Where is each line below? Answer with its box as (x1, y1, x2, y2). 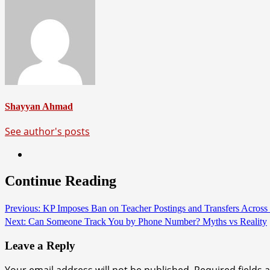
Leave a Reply (5, 239, 75, 252)
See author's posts (5, 124, 90, 138)
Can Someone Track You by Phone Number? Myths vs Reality (26, 216, 267, 227)
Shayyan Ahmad (5, 101, 73, 111)
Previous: (5, 202, 40, 213)
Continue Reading (5, 172, 116, 189)
